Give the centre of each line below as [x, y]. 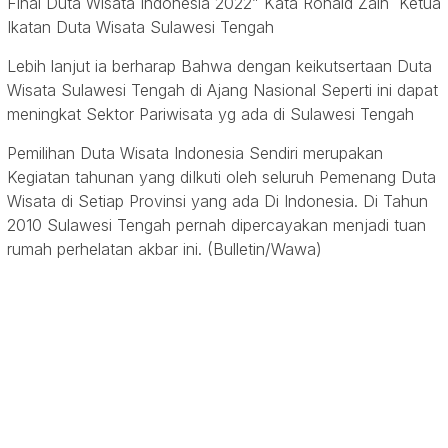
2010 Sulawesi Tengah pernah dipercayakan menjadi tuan [216, 225]
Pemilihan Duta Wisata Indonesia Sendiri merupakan [195, 153]
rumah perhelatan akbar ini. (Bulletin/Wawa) [167, 249]
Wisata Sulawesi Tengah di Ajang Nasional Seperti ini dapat [222, 90]
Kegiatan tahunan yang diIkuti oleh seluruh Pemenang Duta [221, 177]
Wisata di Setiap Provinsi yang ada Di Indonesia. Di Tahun [217, 201]
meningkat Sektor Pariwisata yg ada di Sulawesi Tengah [210, 114]
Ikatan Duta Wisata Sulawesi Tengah [143, 27]
